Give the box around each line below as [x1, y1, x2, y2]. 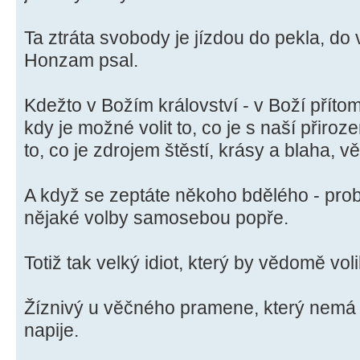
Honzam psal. [24, 50, 138, 72]
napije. [24, 320, 79, 342]
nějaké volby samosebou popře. [24, 207, 288, 229]
